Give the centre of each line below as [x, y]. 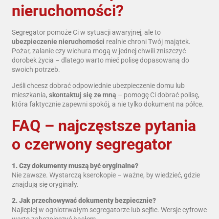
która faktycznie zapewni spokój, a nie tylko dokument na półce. [108, 104]
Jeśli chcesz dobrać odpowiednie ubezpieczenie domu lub [98, 86]
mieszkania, [30, 95]
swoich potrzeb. [36, 69]
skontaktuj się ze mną [83, 95]
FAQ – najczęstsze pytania [104, 125]
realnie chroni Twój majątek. [148, 41]
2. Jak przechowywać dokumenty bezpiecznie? [84, 201]
